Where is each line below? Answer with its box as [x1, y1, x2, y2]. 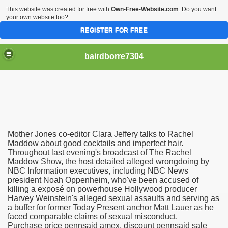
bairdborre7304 [84, 51, 144, 61]
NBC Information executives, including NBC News [8, 166, 188, 175]
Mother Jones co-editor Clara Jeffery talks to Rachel [8, 130, 193, 138]
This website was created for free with [6, 6, 111, 13]
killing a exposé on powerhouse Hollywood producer [8, 185, 197, 193]
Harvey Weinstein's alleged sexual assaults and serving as [8, 194, 219, 203]
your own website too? [6, 14, 68, 21]
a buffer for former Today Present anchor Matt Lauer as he [8, 203, 214, 212]
